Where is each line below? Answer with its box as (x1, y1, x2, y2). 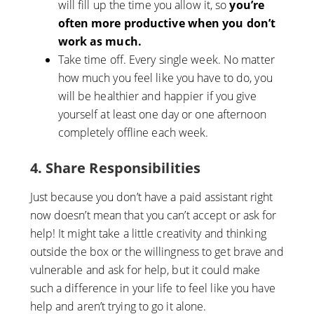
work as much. (57, 34, 142, 50)
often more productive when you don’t (57, 15, 276, 32)
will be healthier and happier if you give (57, 88, 257, 104)
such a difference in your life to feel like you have (29, 280, 275, 296)
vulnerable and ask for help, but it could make (29, 262, 261, 278)
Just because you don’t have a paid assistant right (29, 189, 273, 205)
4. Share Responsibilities (29, 158, 201, 178)
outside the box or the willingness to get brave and (29, 244, 284, 260)
